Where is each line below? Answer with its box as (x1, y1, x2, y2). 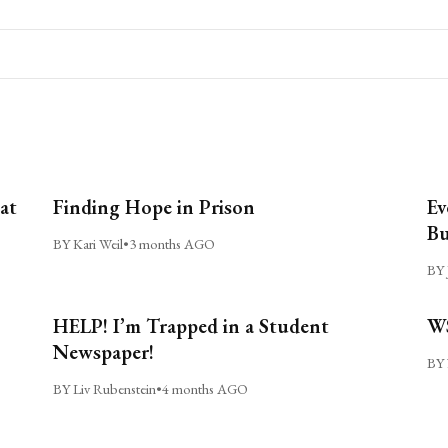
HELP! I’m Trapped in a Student (53, 312, 330, 339)
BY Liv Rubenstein (53, 378, 157, 398)
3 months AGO (129, 233, 216, 253)
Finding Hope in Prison (53, 193, 256, 220)
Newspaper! (53, 338, 155, 365)
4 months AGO (162, 378, 249, 398)
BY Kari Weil (53, 233, 124, 253)
